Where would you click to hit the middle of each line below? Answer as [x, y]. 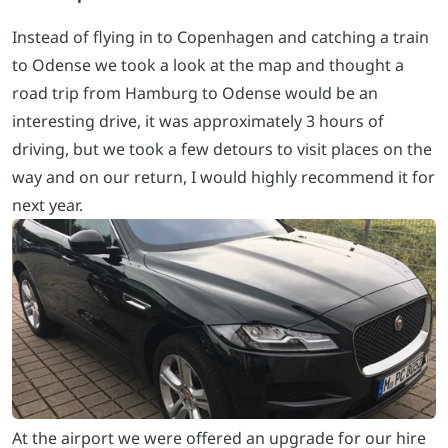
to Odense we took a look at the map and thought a [208, 65]
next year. [47, 205]
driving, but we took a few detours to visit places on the [222, 149]
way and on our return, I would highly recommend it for [223, 177]
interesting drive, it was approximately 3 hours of [198, 121]
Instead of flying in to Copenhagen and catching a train [220, 37]
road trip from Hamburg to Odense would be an [195, 93]
